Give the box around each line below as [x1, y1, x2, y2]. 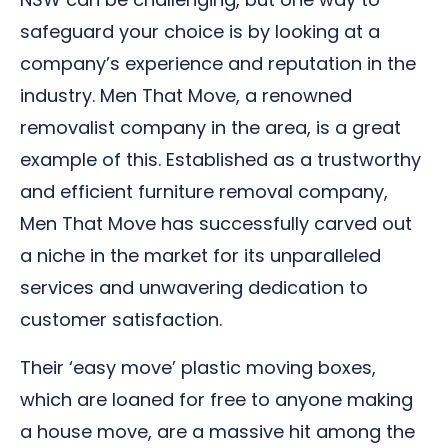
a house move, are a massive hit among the [20, 419, 415, 444]
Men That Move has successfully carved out [20, 211, 412, 236]
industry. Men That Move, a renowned [20, 83, 352, 108]
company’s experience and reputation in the [20, 51, 416, 76]
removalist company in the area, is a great [20, 115, 401, 140]
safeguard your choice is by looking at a [20, 19, 380, 44]
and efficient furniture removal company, [20, 179, 388, 204]
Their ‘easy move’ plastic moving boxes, [20, 355, 376, 380]
